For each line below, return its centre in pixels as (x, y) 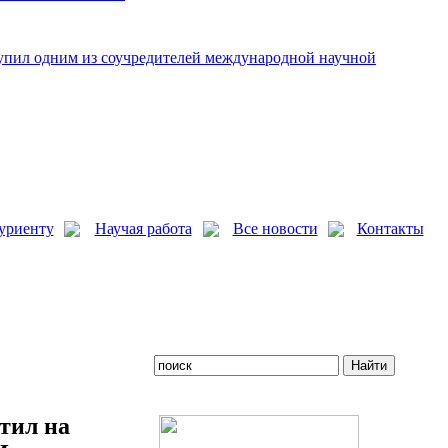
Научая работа (143, 228)
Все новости (275, 228)
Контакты (390, 228)
